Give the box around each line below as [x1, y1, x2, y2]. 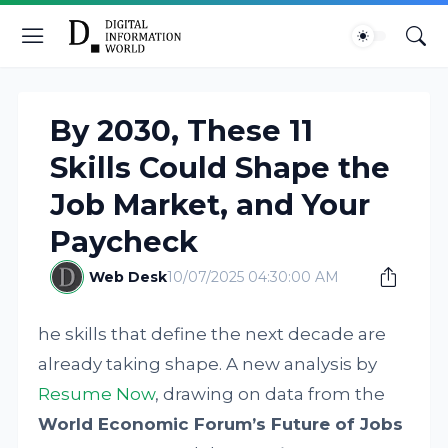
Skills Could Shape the [50, 150, 391, 185]
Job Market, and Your [50, 187, 371, 222]
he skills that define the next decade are [38, 324, 387, 344]
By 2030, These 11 [50, 113, 314, 148]
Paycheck [50, 224, 199, 259]
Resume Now [38, 384, 156, 404]
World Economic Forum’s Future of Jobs [38, 414, 404, 434]
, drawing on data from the [155, 384, 386, 404]
